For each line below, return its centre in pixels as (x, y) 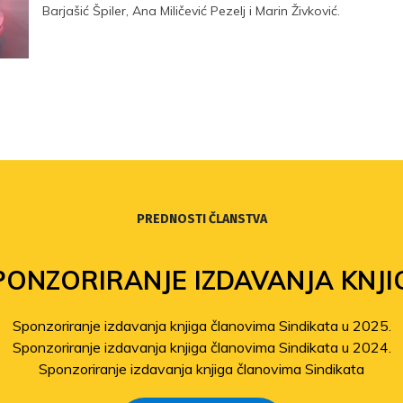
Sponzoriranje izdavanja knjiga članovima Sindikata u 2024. (201, 347)
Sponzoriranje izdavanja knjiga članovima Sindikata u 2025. (201, 326)
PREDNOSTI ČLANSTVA (201, 219)
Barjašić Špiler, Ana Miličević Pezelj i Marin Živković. (193, 11)
